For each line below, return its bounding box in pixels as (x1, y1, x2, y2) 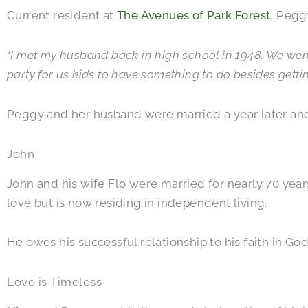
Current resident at (7, 8, 117, 23)
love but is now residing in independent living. (7, 195, 267, 210)
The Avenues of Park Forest (117, 8, 271, 23)
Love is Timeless (7, 275, 102, 289)
